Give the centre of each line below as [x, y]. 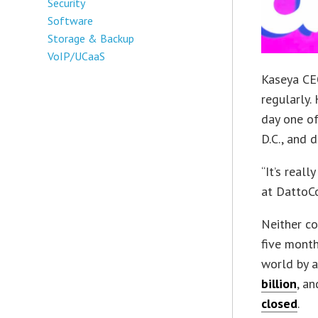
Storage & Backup [91, 38]
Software [71, 20]
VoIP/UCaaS [77, 56]
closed [280, 304]
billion [279, 284]
